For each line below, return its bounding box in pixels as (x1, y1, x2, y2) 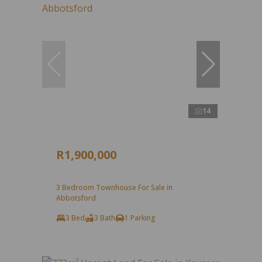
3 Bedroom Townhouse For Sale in (56, 182, 173, 192)
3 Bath (94, 212, 115, 223)
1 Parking (125, 212, 156, 223)
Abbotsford (56, 192, 96, 203)
